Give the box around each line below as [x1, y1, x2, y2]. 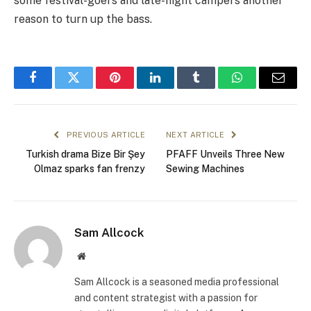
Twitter [72, 81, 109, 94]
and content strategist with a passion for [74, 292, 258, 304]
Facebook [31, 81, 81, 94]
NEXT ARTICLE [166, 131, 227, 140]
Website [85, 251, 116, 261]
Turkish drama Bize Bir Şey [26, 149, 145, 160]
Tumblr [195, 81, 233, 94]
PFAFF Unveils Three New [166, 149, 285, 160]
